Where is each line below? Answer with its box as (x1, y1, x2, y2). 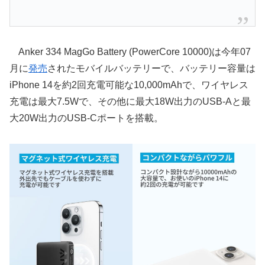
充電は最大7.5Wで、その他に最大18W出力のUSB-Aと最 (9, 96, 251, 106)
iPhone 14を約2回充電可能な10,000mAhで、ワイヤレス (9, 79, 248, 90)
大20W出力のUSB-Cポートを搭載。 (9, 112, 163, 123)
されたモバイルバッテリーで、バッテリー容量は (47, 63, 256, 73)
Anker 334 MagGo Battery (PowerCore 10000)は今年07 (9, 46, 251, 57)
